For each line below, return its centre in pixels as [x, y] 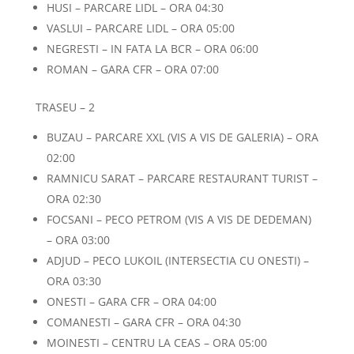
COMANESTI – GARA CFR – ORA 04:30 [143, 322]
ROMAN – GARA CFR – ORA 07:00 [132, 69]
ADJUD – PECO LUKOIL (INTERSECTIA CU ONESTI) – [177, 260]
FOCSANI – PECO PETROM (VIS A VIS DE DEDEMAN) [179, 219]
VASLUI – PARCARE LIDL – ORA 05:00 [140, 28]
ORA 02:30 [73, 199]
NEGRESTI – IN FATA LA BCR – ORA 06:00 [152, 49]
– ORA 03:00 [78, 240]
